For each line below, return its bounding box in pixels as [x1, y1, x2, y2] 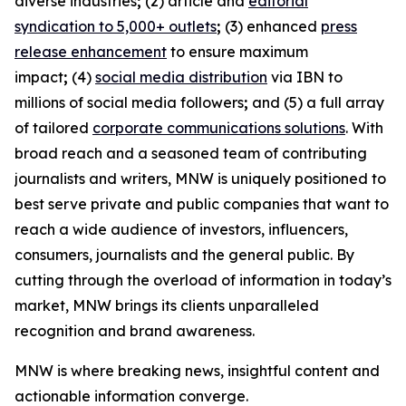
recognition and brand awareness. [14, 322, 255, 340]
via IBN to [267, 68, 343, 86]
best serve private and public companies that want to [14, 195, 389, 213]
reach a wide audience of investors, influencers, [14, 220, 348, 238]
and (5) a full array [248, 93, 384, 111]
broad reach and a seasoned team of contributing [14, 144, 367, 162]
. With [345, 119, 383, 137]
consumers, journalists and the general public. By [14, 246, 354, 264]
